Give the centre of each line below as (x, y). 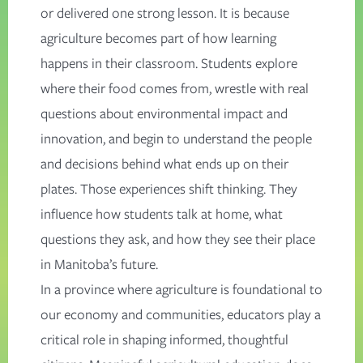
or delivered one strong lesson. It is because (165, 13)
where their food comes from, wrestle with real (175, 89)
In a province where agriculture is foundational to (181, 290)
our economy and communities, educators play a (181, 315)
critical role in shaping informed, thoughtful (164, 340)
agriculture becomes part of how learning (158, 38)
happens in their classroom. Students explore (169, 64)
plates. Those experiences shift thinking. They (169, 189)
